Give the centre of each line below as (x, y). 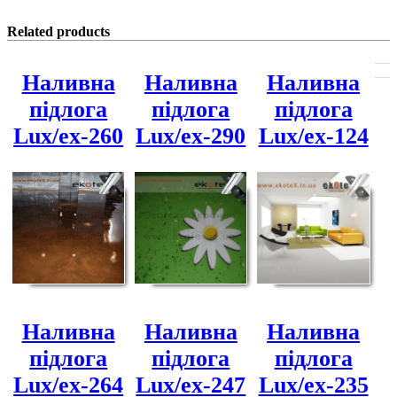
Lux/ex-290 (191, 136)
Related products (58, 32)
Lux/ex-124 (313, 136)
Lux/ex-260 (69, 136)
